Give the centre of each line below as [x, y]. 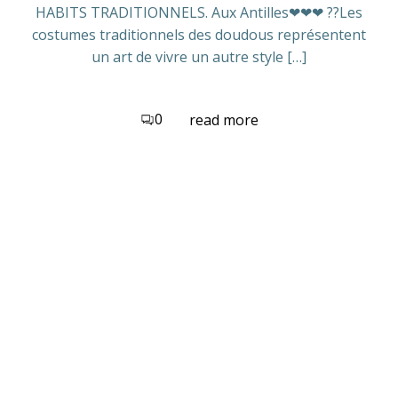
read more [223, 119]
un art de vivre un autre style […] [199, 57]
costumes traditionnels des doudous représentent [199, 35]
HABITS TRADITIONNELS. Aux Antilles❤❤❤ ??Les [199, 12]
